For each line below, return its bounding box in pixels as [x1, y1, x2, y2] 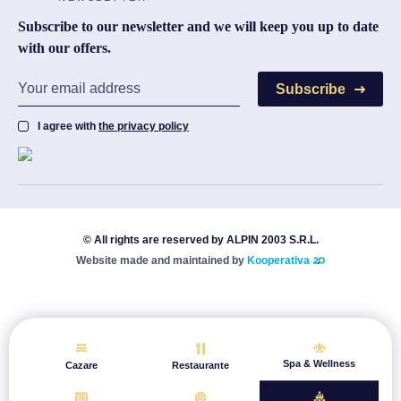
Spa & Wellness [283, 358, 356, 369]
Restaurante [171, 360, 229, 371]
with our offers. [18, 39, 111, 55]
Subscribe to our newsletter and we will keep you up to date [18, 18, 379, 34]
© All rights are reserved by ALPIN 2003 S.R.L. [82, 233, 319, 246]
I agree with [38, 119, 98, 132]
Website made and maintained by [76, 253, 247, 267]
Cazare [65, 360, 98, 371]
